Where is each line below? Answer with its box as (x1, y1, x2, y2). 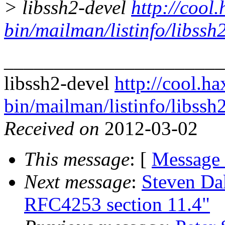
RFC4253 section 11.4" (24, 193, 210, 215)
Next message (24, 170, 131, 192)
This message (24, 148, 130, 170)
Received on (4, 117, 99, 139)
